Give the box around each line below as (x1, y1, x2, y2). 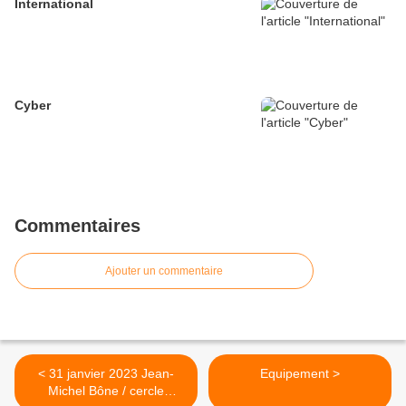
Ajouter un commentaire (105, 265, 223, 278)
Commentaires (14, 216, 140, 237)
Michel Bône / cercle (48, 383, 164, 399)
